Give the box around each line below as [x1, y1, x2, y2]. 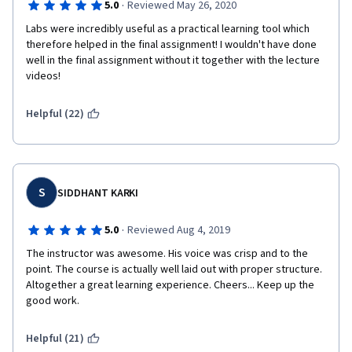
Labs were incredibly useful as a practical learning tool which [26, 21, 310, 37]
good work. [26, 293, 79, 309]
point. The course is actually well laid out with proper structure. [26, 262, 322, 277]
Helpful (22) [26, 106, 84, 122]
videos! [26, 68, 60, 84]
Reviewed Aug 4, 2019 [126, 222, 230, 238]
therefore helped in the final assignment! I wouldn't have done [26, 37, 317, 53]
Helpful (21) [26, 331, 84, 346]
